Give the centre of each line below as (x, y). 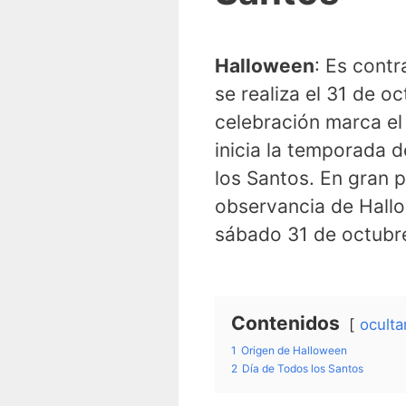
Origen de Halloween (294, 350)
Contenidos (285, 323)
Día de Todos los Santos (303, 368)
